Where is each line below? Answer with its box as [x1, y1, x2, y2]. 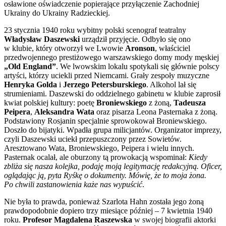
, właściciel [155, 43, 190, 52]
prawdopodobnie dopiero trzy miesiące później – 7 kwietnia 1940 [4, 206, 212, 215]
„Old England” [4, 62, 56, 71]
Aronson [125, 43, 155, 52]
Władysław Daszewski [4, 34, 80, 43]
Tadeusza [174, 98, 206, 107]
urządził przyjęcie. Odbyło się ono [80, 34, 191, 43]
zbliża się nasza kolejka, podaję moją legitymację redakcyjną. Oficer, [4, 161, 222, 171]
